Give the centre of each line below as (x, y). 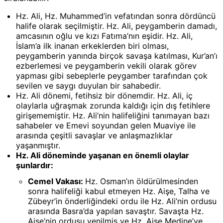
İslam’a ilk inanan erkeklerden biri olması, (92, 46)
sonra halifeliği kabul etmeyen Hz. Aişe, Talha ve (119, 191)
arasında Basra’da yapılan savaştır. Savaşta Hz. (116, 211)
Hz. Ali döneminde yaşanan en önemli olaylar (103, 155)
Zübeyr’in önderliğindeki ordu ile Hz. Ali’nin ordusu (122, 201)
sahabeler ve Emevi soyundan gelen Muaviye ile (106, 125)
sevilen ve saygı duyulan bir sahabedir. (88, 85)
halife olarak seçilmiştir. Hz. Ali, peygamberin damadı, (116, 26)
